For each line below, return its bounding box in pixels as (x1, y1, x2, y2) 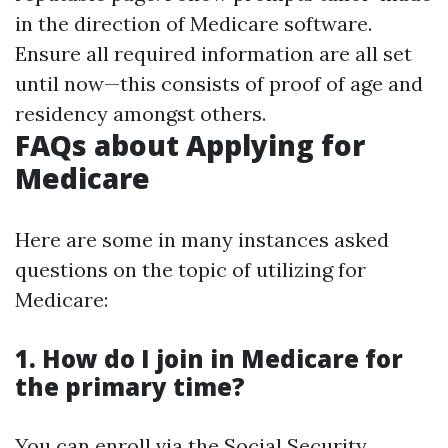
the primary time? (15, 370, 245, 403)
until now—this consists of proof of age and (15, 71, 423, 96)
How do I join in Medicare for (42, 342, 403, 375)
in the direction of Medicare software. (15, 11, 372, 36)
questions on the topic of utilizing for (15, 257, 366, 282)
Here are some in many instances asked (15, 227, 389, 252)
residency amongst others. (15, 101, 266, 126)
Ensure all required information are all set (15, 41, 412, 66)
